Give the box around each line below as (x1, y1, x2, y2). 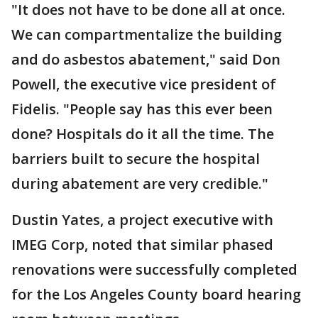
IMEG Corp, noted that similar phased (11, 234, 273, 254)
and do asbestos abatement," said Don (11, 49, 280, 69)
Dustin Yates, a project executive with (11, 209, 273, 229)
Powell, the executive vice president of (11, 74, 276, 94)
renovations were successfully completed (11, 259, 297, 279)
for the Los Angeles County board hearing (11, 284, 301, 304)
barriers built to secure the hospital (11, 148, 260, 168)
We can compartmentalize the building (11, 24, 282, 44)
